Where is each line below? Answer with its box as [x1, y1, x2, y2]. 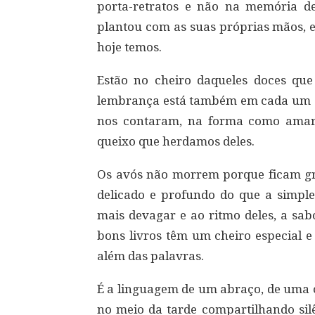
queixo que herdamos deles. [97, 134, 255, 148]
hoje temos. [97, 40, 162, 54]
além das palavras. [97, 249, 204, 263]
